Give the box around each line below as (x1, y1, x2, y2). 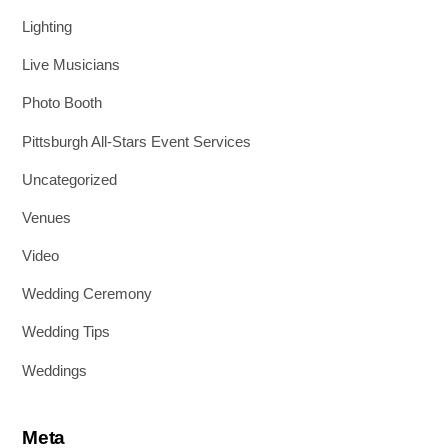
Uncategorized (22, 170, 118, 188)
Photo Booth (22, 94, 103, 112)
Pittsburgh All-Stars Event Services (22, 132, 252, 150)
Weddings (22, 361, 88, 379)
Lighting (22, 18, 73, 36)
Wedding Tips (22, 323, 111, 341)
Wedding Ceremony (22, 285, 153, 303)
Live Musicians (22, 56, 121, 74)
